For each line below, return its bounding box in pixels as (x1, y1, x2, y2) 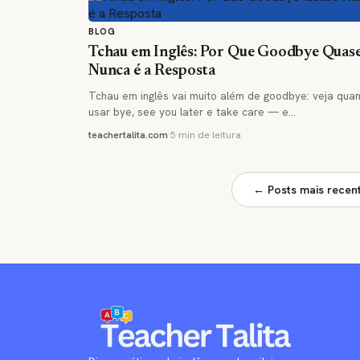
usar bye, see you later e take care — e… (88, 104, 296, 119)
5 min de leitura (170, 128, 241, 141)
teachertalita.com (88, 128, 168, 141)
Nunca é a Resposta (88, 63, 215, 79)
